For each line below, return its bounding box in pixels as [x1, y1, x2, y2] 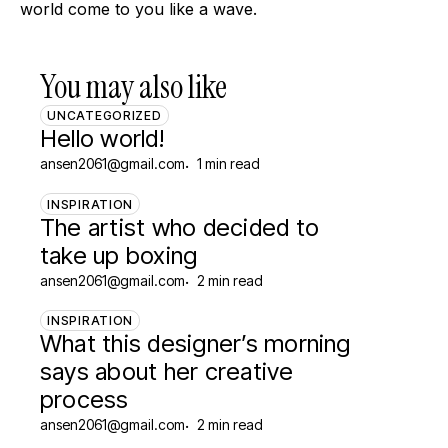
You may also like [40, 65, 227, 108]
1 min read [197, 155, 260, 173]
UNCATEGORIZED [47, 108, 162, 124]
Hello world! [40, 124, 164, 154]
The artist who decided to [40, 212, 320, 242]
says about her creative [40, 357, 294, 387]
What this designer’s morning [40, 329, 351, 359]
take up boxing [40, 240, 198, 270]
